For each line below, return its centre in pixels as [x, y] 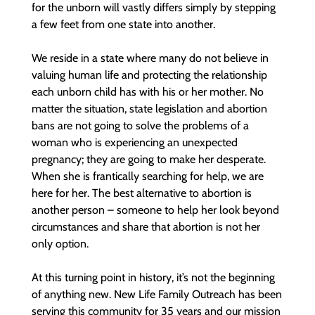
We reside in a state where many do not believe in [150, 58]
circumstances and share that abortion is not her [146, 227]
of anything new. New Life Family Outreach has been [157, 294]
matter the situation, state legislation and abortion [149, 109]
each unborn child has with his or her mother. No [148, 92]
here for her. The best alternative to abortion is [142, 193]
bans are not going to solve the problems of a [140, 126]
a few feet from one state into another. [123, 24]
